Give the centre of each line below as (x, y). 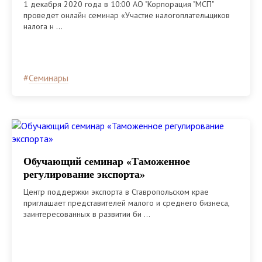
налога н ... (43, 26)
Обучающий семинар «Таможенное (107, 161)
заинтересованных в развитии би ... (87, 214)
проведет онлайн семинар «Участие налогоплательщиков (127, 15)
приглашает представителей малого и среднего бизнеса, (126, 203)
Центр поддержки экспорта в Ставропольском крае (116, 192)
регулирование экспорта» (84, 174)
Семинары (49, 77)
